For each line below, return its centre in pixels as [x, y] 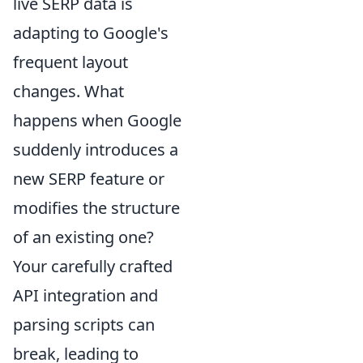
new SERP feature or [89, 178]
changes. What [68, 91]
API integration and [85, 295]
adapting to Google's [91, 32]
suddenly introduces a [96, 149]
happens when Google [97, 120]
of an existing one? [83, 237]
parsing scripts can [84, 324]
